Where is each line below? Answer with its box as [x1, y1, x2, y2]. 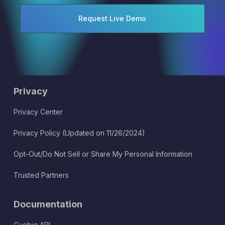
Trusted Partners [14, 170, 69, 179]
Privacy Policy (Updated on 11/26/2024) [14, 128, 146, 137]
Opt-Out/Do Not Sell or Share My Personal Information [14, 149, 193, 158]
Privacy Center [14, 107, 63, 116]
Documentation [14, 198, 83, 209]
